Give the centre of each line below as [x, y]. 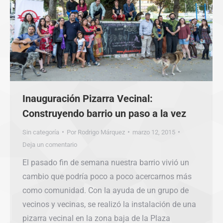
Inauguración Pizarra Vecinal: [88, 98]
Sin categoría [41, 132]
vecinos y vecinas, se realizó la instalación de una [109, 204]
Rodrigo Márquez [101, 132]
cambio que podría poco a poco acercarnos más [107, 176]
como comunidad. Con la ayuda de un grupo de [106, 190]
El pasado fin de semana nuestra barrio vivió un [106, 162]
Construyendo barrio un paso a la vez [104, 113]
